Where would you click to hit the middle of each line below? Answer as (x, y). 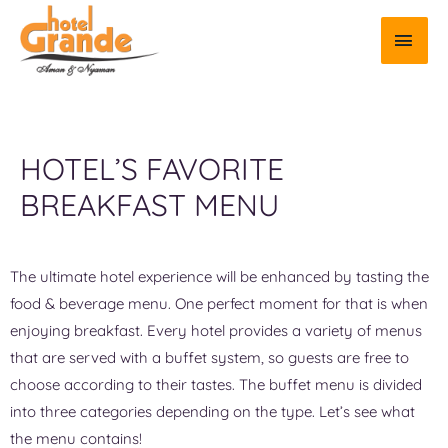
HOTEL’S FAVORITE (152, 168)
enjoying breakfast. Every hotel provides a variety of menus (216, 330)
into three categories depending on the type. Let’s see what (212, 411)
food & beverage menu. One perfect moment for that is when (219, 303)
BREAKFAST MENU (149, 204)
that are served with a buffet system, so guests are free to (209, 357)
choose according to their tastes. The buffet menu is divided (216, 384)
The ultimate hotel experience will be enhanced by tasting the (219, 276)
